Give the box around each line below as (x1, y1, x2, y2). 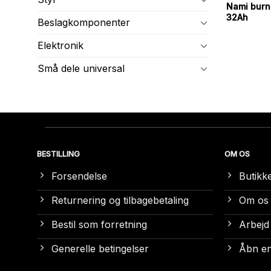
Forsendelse (51, 170, 107, 183)
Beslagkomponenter (38, 16, 130, 28)
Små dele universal (38, 62, 125, 74)
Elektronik (38, 39, 83, 51)
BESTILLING (36, 149, 80, 158)
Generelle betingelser (51, 243, 149, 255)
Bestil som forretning (51, 218, 147, 231)
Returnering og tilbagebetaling (51, 194, 189, 207)
